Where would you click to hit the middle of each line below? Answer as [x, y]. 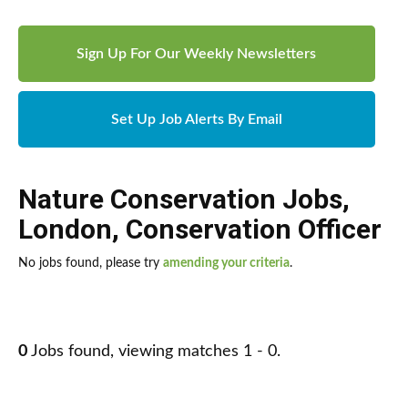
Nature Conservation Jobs [180, 199]
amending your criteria [226, 264]
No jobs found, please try [91, 264]
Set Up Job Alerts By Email [196, 120]
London [65, 229]
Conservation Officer [254, 229]
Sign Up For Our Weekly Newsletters [197, 54]
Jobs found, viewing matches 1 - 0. [154, 352]
